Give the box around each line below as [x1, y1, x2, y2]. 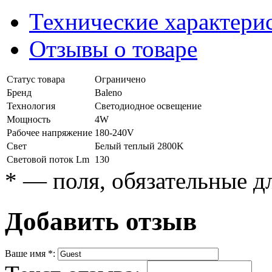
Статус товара [7, 73, 65, 84]
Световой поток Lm [7, 154, 89, 165]
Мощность [7, 114, 50, 124]
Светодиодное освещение [95, 100, 202, 111]
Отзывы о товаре [29, 35, 197, 62]
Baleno [95, 87, 122, 98]
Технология [7, 100, 55, 111]
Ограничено [95, 73, 146, 84]
